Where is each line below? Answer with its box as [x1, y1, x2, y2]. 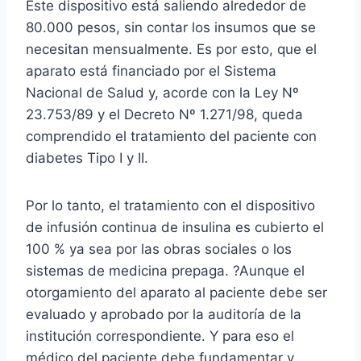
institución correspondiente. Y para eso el [26, 327, 294, 344]
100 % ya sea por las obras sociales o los [26, 240, 292, 257]
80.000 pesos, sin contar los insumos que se [26, 19, 316, 35]
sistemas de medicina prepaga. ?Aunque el [26, 262, 305, 279]
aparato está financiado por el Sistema [26, 62, 276, 79]
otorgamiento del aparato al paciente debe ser [26, 284, 327, 301]
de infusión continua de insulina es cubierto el [26, 218, 324, 235]
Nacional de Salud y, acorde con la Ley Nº [26, 84, 299, 101]
